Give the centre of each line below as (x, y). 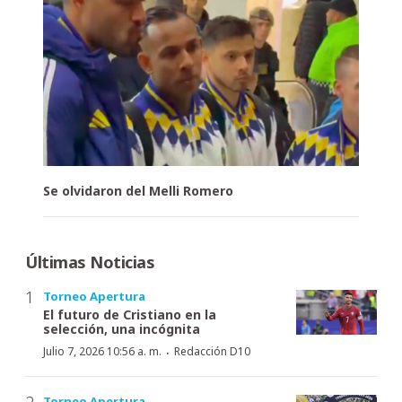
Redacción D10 (212, 351)
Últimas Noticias (90, 262)
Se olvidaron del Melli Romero (138, 190)
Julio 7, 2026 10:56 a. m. (102, 351)
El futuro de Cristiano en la (130, 314)
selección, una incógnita (122, 328)
